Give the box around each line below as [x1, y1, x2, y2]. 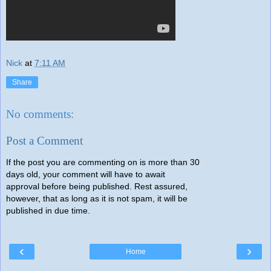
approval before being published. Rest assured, [6, 181, 188, 192]
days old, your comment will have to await [6, 169, 165, 180]
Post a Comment [6, 134, 83, 147]
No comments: [6, 108, 74, 121]
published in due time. [6, 206, 90, 216]
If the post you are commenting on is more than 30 [6, 157, 200, 168]
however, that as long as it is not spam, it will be [6, 194, 188, 204]
